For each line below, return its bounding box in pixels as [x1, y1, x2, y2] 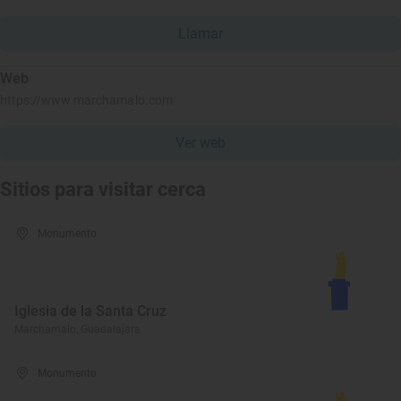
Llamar [178, 25, 223, 42]
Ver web [175, 134, 226, 151]
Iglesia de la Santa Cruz [14, 303, 166, 320]
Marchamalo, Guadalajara [14, 323, 141, 336]
